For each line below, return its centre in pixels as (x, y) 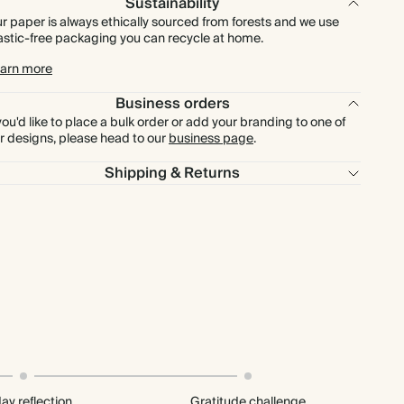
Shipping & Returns (173, 173)
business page (211, 139)
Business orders (172, 104)
